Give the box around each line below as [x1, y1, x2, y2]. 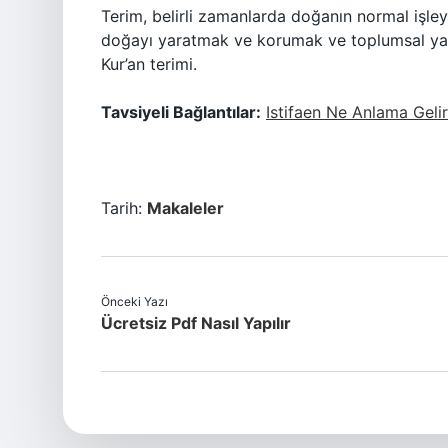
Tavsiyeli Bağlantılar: [101, 102, 261, 122]
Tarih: [101, 198, 147, 218]
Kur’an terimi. [101, 54, 197, 74]
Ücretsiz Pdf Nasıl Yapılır [101, 313, 291, 333]
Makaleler [147, 198, 224, 218]
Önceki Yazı [101, 294, 168, 309]
